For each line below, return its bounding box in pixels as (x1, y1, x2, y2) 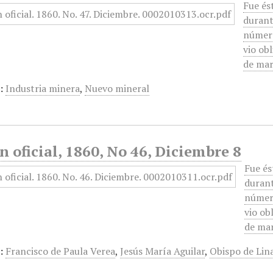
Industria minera (5, 82, 80, 95)
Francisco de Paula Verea (5, 244, 116, 258)
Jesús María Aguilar (120, 244, 205, 258)
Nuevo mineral (85, 82, 150, 95)
